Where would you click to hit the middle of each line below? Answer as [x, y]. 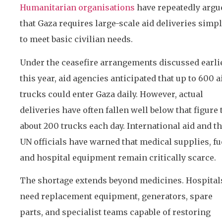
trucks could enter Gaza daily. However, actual [111, 94]
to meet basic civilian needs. [76, 39]
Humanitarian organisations [77, 8]
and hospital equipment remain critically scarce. [118, 157]
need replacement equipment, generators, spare [116, 196]
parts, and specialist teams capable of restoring [115, 212]
